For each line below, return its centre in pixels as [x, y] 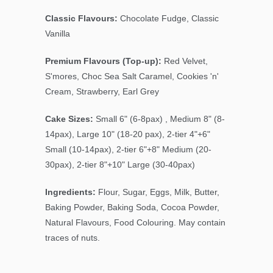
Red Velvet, [185, 61]
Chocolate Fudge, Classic [169, 19]
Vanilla [58, 34]
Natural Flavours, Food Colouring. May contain [135, 223]
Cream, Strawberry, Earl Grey [102, 92]
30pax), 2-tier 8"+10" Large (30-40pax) [120, 165]
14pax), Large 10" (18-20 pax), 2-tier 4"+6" [128, 134]
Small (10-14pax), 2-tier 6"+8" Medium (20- [128, 150]
